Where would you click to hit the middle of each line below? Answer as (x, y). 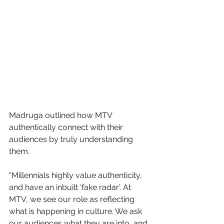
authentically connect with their (67, 127)
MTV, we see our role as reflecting (73, 199)
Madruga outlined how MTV (61, 115)
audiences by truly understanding (72, 139)
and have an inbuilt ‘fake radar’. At (71, 187)
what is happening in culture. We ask (76, 211)
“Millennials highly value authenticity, (76, 175)
